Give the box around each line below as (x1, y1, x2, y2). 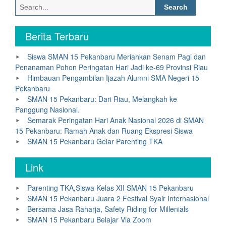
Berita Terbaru (25, 28, 89, 43)
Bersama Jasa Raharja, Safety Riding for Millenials (27, 203, 189, 214)
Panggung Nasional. (15, 104, 80, 115)
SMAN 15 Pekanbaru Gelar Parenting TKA (27, 136, 162, 146)
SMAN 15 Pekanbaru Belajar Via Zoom (27, 214, 151, 224)
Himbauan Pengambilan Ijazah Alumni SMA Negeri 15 (27, 72, 199, 83)
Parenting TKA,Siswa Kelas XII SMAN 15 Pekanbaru (27, 182, 194, 193)
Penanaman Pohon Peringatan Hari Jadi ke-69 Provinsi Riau (15, 62, 208, 72)
